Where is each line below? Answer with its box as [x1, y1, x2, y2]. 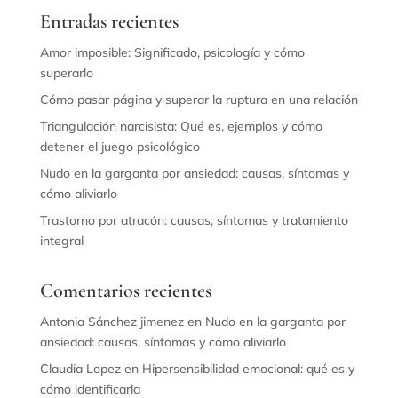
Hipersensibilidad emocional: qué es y [141, 360, 354, 377]
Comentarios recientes [39, 278, 211, 302]
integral [39, 232, 84, 249]
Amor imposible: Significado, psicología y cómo [39, 44, 305, 60]
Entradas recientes [39, 9, 179, 33]
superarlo [39, 64, 93, 81]
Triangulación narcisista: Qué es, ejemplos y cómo [39, 117, 322, 134]
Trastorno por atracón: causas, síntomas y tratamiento [39, 211, 348, 228]
